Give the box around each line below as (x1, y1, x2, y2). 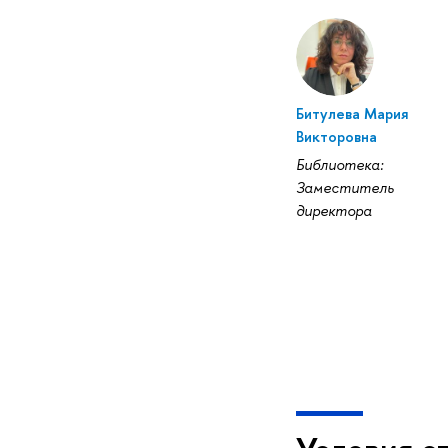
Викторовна (295, 126, 377, 148)
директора (295, 200, 372, 222)
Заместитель (295, 177, 394, 199)
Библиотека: (295, 154, 383, 176)
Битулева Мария (295, 103, 409, 125)
